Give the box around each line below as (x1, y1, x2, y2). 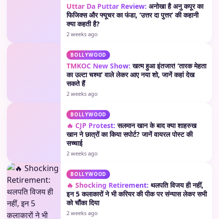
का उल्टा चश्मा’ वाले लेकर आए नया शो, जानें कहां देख (66, 70, 195, 79)
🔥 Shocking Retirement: (66, 180, 149, 190)
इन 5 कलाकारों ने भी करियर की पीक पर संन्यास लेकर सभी (66, 189, 207, 198)
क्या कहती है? (66, 19, 100, 28)
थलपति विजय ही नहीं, (149, 180, 203, 190)
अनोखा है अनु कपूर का (147, 1, 203, 11)
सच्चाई (66, 138, 83, 148)
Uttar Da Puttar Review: (66, 1, 147, 11)
